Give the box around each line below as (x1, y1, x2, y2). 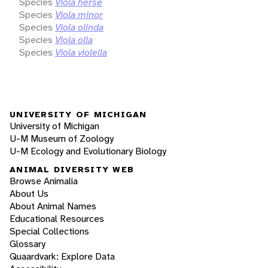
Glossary (10, 237, 45, 251)
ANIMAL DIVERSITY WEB (10, 164, 134, 175)
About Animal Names (10, 200, 96, 213)
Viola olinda (55, 20, 103, 33)
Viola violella (55, 45, 107, 59)
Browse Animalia (10, 175, 78, 188)
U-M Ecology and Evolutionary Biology (10, 144, 166, 157)
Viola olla (55, 33, 93, 46)
